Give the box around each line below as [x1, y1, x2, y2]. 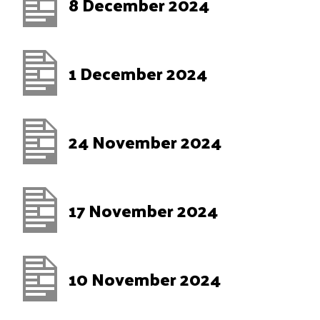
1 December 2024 [69, 57, 207, 89]
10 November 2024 [69, 263, 221, 294]
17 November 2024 [69, 194, 218, 226]
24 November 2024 [69, 126, 221, 157]
